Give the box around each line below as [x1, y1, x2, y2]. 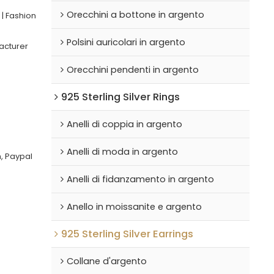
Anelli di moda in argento [66, 145, 178, 158]
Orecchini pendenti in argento [66, 63, 199, 76]
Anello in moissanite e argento [66, 200, 202, 213]
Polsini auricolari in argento [66, 35, 185, 48]
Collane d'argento [66, 254, 147, 267]
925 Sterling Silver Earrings [61, 226, 193, 241]
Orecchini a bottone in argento [66, 8, 204, 21]
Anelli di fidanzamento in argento [66, 172, 214, 185]
